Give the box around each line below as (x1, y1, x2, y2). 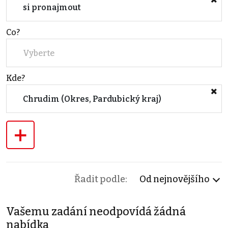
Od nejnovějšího (139, 174, 210, 185)
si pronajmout (23, 2, 81, 12)
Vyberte (23, 48, 54, 58)
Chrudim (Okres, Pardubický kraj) (23, 94, 161, 104)
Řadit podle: (74, 174, 127, 185)
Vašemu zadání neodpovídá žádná (6, 205, 186, 219)
